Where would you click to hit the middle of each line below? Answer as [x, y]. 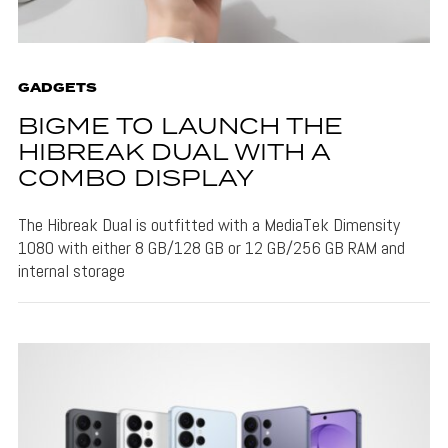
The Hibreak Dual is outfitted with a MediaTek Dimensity [208, 224]
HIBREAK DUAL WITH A [173, 153]
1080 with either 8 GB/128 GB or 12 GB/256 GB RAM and [211, 247]
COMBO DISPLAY [135, 179]
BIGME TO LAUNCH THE [180, 127]
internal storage [71, 270]
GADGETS [57, 88]
